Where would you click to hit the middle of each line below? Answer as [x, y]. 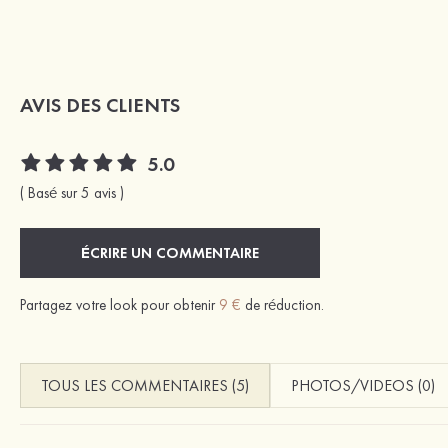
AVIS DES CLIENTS [100, 104]
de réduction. [282, 304]
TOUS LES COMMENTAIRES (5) [145, 385]
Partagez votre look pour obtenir [119, 304]
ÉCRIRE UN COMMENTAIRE [170, 252]
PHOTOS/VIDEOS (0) [363, 385]
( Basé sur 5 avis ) [72, 192]
